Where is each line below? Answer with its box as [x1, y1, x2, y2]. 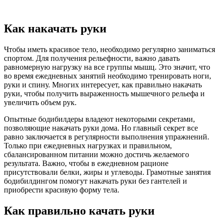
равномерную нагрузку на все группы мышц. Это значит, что [4, 62, 210, 71]
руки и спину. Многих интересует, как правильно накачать [4, 80, 202, 89]
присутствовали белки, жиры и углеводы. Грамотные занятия [4, 167, 211, 176]
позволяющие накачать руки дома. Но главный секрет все [4, 123, 198, 132]
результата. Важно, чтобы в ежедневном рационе [4, 159, 168, 167]
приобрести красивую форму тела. [4, 185, 119, 194]
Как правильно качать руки [4, 204, 155, 217]
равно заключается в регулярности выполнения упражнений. [4, 132, 209, 141]
